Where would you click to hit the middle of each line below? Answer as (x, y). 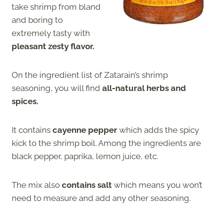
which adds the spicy (159, 130)
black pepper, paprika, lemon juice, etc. (86, 156)
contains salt (87, 185)
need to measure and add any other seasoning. (102, 198)
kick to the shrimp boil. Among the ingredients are (106, 143)
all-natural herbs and (144, 88)
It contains (32, 130)
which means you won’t (157, 185)
